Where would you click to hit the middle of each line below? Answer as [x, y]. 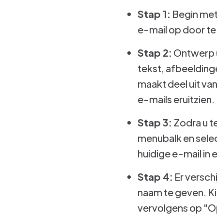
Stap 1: [154, 14]
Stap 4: [155, 177]
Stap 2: [155, 53]
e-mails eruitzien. [176, 99]
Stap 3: [155, 122]
